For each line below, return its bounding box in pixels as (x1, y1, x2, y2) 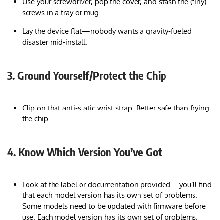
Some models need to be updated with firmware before (22, 201, 206, 211)
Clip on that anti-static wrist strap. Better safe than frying (22, 103, 209, 112)
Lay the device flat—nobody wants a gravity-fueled (22, 26, 192, 36)
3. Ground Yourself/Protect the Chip (7, 68, 166, 82)
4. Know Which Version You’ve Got (7, 144, 162, 159)
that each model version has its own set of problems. (22, 190, 197, 200)
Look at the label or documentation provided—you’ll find (22, 179, 212, 189)
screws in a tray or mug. (22, 7, 101, 17)
